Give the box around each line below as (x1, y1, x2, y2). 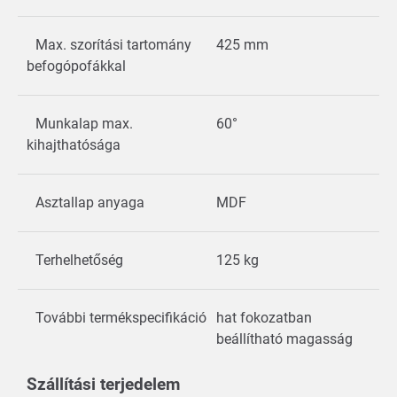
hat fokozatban (216, 308, 312, 326)
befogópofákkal (27, 57, 126, 74)
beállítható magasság (216, 330, 356, 347)
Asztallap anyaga (35, 193, 144, 211)
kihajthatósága (27, 136, 121, 153)
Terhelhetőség (35, 251, 123, 269)
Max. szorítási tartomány (35, 35, 191, 53)
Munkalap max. (35, 114, 133, 132)
